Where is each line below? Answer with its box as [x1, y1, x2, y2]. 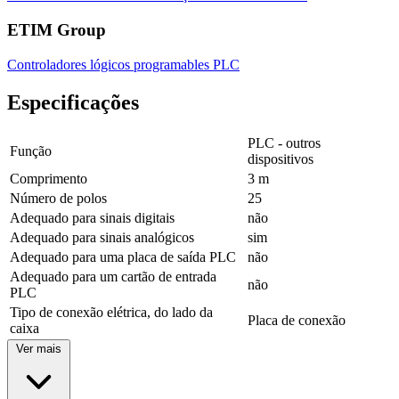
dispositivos [248, 151, 313, 167]
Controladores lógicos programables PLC [7, 56, 240, 72]
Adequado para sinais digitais [10, 209, 175, 225]
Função [10, 142, 52, 159]
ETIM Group [7, 20, 106, 40]
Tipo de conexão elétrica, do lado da [10, 304, 213, 320]
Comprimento [10, 170, 87, 186]
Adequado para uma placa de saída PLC [10, 248, 236, 265]
